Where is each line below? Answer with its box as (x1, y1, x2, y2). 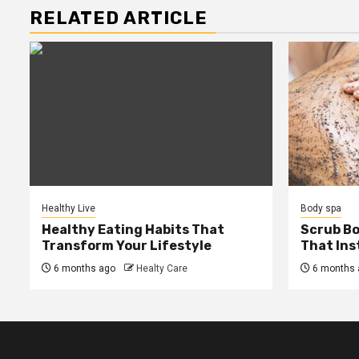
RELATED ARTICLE (30, 6, 208, 29)
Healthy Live (42, 202, 95, 214)
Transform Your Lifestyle (42, 237, 212, 253)
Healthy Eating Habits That (42, 221, 224, 237)
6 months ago (51, 262, 115, 274)
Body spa (300, 202, 341, 214)
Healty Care (136, 262, 188, 274)
